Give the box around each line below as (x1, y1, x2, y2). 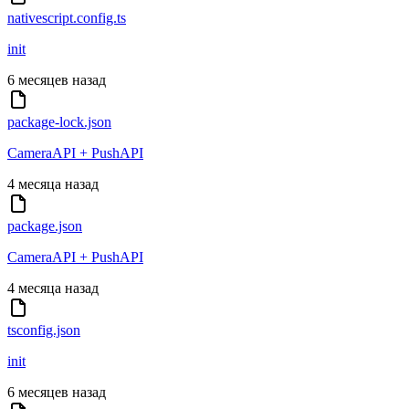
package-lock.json (7, 114, 111, 131)
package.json (7, 218, 82, 235)
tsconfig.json (7, 322, 80, 339)
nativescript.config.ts (7, 10, 126, 26)
